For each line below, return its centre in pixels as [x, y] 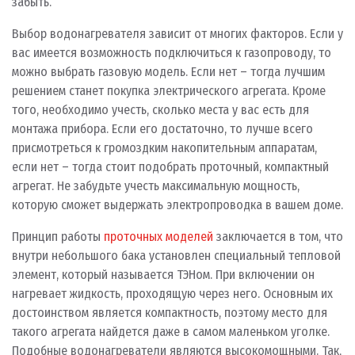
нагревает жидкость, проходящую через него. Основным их [172, 294]
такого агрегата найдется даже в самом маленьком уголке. [171, 332]
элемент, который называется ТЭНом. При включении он [163, 275]
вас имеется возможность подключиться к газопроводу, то [172, 53]
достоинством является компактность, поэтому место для [170, 313]
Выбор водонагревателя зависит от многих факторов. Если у [177, 34]
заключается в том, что [278, 237]
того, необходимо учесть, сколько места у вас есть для [160, 110]
